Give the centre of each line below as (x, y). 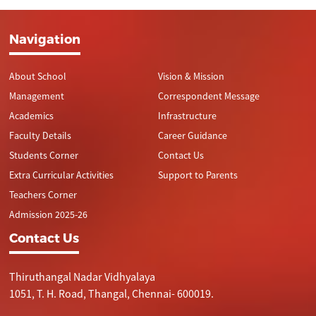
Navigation (45, 38)
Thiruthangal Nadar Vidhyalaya (83, 276)
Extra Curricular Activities (62, 175)
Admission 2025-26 (49, 214)
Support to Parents (198, 175)
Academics (32, 116)
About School (38, 76)
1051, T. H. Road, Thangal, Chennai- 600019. (112, 293)
